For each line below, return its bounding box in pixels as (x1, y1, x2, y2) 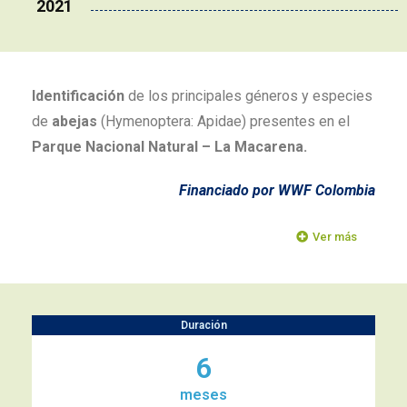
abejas (52, 113, 97, 130)
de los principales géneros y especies (124, 87, 372, 104)
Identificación (32, 87, 124, 104)
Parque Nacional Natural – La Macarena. (32, 138, 307, 155)
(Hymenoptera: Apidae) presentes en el (97, 113, 350, 130)
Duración (180, 319, 227, 332)
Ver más (313, 230, 357, 243)
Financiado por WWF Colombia (179, 182, 375, 199)
